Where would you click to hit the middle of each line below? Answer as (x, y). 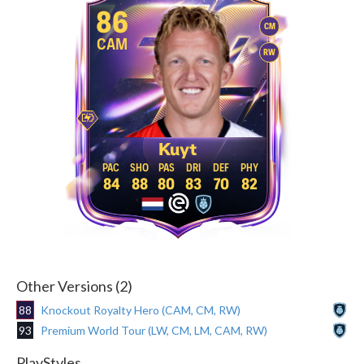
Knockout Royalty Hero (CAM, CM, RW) (141, 310)
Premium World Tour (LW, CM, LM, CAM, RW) (154, 330)
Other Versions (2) (74, 286)
